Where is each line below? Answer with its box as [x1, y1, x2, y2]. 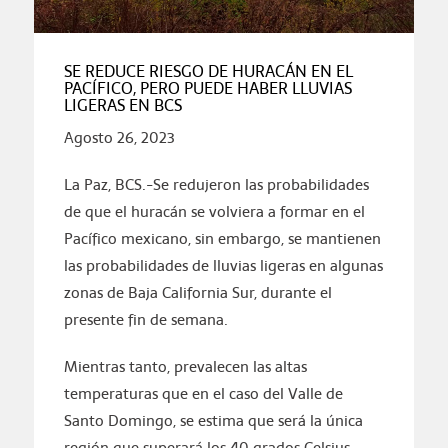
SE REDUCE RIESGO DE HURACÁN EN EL [63, 59, 353, 85]
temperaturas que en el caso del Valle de [63, 382, 343, 406]
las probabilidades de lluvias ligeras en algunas [63, 254, 383, 278]
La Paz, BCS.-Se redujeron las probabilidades [63, 173, 369, 197]
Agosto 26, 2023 [63, 126, 175, 150]
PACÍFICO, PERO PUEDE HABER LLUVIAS [63, 76, 352, 102]
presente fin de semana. [63, 308, 228, 332]
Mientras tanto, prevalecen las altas [63, 355, 307, 379]
